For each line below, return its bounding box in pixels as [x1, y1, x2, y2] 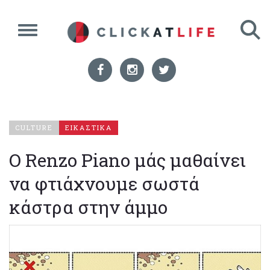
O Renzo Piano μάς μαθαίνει [9, 148, 246, 172]
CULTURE [15, 123, 53, 132]
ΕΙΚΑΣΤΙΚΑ [65, 123, 112, 132]
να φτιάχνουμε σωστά [9, 172, 199, 195]
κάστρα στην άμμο [9, 195, 168, 219]
